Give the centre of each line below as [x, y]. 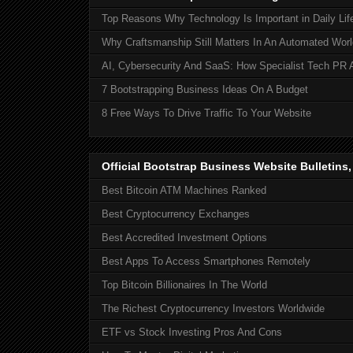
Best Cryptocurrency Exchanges [176, 214]
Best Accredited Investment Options [184, 237]
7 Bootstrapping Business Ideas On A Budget [205, 90]
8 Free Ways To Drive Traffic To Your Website [206, 113]
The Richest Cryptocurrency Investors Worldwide [213, 308]
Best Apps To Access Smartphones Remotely [206, 261]
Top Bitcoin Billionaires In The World [184, 284]
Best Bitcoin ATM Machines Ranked [184, 190]
